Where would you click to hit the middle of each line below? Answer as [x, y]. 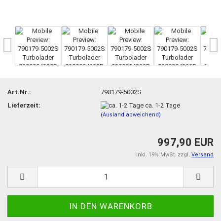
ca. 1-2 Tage [163, 105]
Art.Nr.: [19, 92]
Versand [203, 154]
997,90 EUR [185, 142]
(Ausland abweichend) [131, 115]
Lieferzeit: [24, 105]
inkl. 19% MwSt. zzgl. [164, 154]
